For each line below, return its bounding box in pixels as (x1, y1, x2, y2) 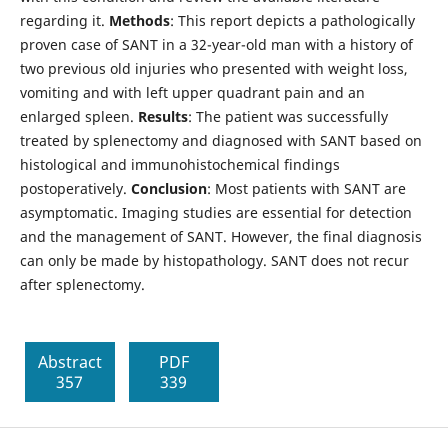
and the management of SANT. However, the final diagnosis (19, 226, 422, 246)
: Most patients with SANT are (206, 178, 406, 198)
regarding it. (19, 10, 109, 30)
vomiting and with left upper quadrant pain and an (19, 82, 365, 102)
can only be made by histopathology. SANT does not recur (19, 250, 409, 270)
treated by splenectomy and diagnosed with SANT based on (19, 130, 422, 150)
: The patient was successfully (187, 106, 388, 126)
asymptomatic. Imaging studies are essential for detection (19, 202, 412, 222)
